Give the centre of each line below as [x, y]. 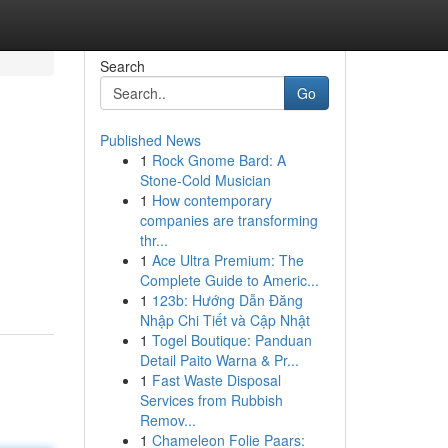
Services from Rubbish [211, 400]
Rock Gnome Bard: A [218, 160]
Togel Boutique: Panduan [231, 340]
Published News [150, 140]
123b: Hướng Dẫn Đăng [227, 300]
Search [122, 66]
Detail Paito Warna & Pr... [219, 360]
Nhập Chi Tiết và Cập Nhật [224, 320]
